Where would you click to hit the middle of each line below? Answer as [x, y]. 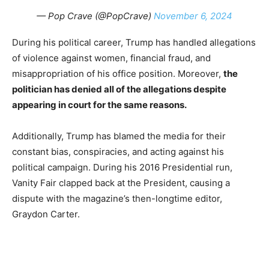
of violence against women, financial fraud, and [111, 58]
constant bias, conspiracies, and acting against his [118, 152]
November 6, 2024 [193, 16]
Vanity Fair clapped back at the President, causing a [121, 183]
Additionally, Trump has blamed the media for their [119, 136]
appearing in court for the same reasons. [99, 105]
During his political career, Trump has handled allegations [134, 43]
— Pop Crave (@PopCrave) [95, 16]
